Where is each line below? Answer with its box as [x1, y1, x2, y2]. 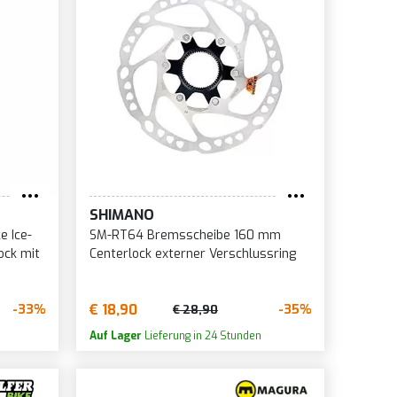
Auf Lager [89, 328, 142, 343]
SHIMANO [89, 205, 154, 224]
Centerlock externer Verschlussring [89, 245, 296, 262]
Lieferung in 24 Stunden [141, 328, 261, 343]
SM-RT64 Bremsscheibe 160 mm [89, 226, 281, 244]
